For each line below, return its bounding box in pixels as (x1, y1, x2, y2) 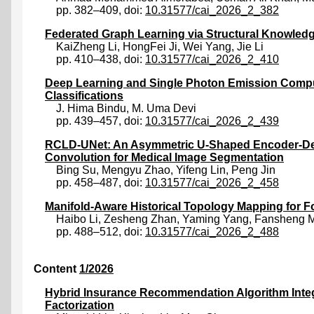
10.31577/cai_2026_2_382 (145, 4, 279, 17)
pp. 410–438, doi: (56, 53, 145, 66)
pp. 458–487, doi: (56, 177, 145, 189)
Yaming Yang (182, 213, 249, 226)
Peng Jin (231, 164, 275, 177)
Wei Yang (183, 41, 231, 53)
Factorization (45, 299, 114, 312)
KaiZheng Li (56, 41, 117, 53)
